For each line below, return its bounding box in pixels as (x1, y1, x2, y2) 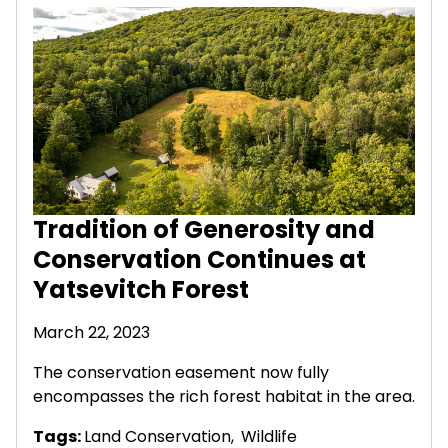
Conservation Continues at (33, 242, 366, 276)
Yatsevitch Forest (33, 272, 249, 306)
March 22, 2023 (33, 320, 150, 344)
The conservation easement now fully (33, 360, 329, 384)
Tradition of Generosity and (33, 212, 375, 246)
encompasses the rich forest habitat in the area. (33, 384, 415, 408)
